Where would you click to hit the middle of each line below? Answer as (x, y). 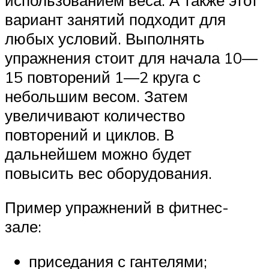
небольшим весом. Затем (96, 96)
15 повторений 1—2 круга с (103, 77)
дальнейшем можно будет (98, 153)
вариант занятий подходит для (115, 19)
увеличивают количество (95, 115)
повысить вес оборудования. (108, 173)
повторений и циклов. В (89, 134)
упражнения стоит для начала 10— (131, 57)
